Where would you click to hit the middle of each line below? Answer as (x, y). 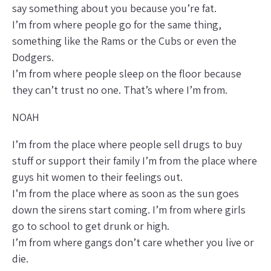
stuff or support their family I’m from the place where (135, 160)
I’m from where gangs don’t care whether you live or (133, 242)
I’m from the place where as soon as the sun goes (126, 193)
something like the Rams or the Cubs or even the (124, 41)
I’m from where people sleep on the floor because (127, 73)
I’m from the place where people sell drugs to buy (127, 144)
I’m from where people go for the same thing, (117, 24)
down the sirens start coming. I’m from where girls (129, 209)
